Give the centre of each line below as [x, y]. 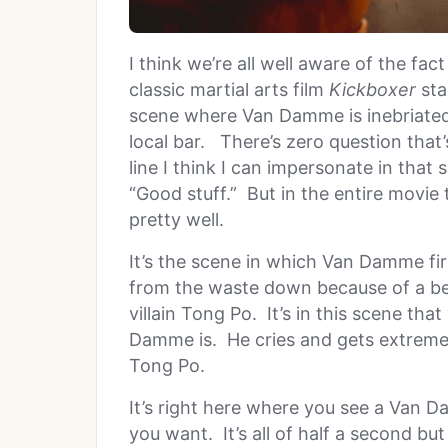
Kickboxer [372, 90]
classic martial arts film [229, 90]
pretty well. [176, 220]
